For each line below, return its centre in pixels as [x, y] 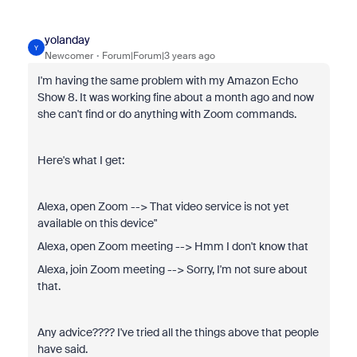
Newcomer [69, 56]
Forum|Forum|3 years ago [158, 56]
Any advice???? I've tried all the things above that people [178, 332]
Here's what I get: [80, 160]
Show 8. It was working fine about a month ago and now [175, 97]
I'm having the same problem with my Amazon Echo [167, 80]
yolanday [67, 40]
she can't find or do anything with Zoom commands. [167, 114]
